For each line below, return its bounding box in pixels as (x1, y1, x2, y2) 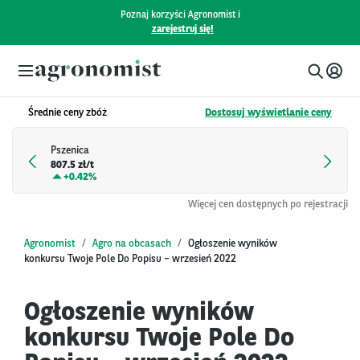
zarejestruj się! (151, 25, 214, 35)
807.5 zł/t (51, 160, 94, 171)
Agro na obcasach (92, 238, 171, 249)
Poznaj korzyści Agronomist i (120, 10, 240, 20)
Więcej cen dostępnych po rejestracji (188, 198, 348, 210)
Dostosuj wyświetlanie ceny (205, 108, 332, 118)
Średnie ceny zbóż (28, 108, 107, 118)
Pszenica (51, 145, 89, 157)
